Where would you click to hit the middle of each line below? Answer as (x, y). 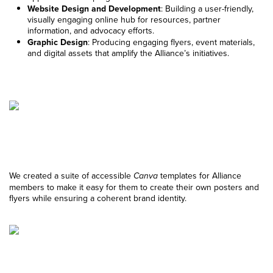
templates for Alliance (200, 176)
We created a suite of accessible (71, 176)
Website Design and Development (94, 9)
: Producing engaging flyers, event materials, (171, 42)
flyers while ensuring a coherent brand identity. (98, 198)
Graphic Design (58, 42)
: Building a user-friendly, (207, 9)
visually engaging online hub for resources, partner (124, 20)
